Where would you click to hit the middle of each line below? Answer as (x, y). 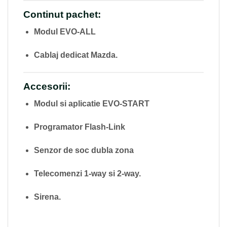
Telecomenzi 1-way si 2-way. (87, 173)
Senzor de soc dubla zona (84, 150)
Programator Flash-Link (79, 127)
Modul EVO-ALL (65, 32)
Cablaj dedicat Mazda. (75, 55)
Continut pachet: (62, 14)
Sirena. (47, 197)
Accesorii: (47, 86)
